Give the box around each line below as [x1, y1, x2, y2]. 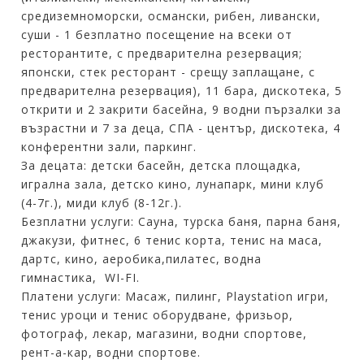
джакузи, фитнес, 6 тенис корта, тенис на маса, [21, 232, 323, 248]
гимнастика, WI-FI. [21, 269, 141, 285]
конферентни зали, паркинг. [21, 138, 197, 154]
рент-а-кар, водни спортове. [21, 344, 201, 360]
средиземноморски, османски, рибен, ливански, [21, 7, 322, 24]
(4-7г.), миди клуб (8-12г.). [21, 194, 183, 210]
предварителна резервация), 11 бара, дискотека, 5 [21, 82, 343, 98]
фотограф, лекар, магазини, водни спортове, [21, 325, 308, 341]
